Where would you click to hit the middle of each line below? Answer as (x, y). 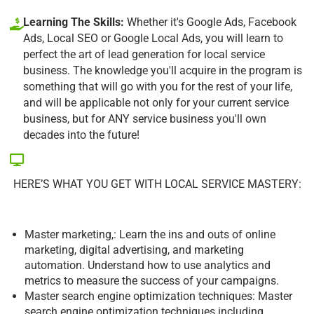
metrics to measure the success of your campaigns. (152, 280)
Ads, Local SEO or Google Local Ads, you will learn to (153, 38)
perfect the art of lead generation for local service (144, 54)
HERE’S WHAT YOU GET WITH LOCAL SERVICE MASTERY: (157, 184)
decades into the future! (81, 135)
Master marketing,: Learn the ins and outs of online (150, 234)
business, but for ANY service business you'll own (145, 118)
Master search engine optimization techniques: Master (158, 296)
